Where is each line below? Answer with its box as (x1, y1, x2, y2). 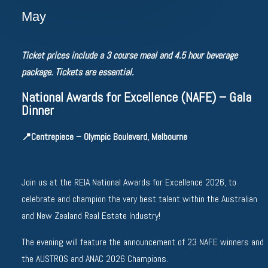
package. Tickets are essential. (22, 66, 133, 78)
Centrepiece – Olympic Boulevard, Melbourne (31, 130, 187, 143)
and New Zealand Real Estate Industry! (22, 209, 160, 222)
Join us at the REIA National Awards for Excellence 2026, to (22, 176, 236, 188)
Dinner (22, 102, 54, 118)
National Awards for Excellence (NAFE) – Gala (22, 89, 251, 105)
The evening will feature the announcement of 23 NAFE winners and (22, 236, 264, 248)
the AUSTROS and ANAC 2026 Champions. (22, 252, 168, 265)
